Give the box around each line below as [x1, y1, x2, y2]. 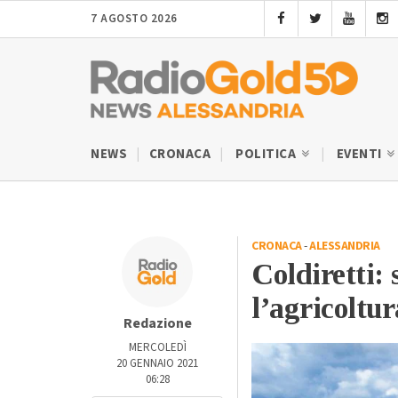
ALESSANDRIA [309, 236, 380, 255]
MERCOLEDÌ [128, 338, 187, 355]
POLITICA [235, 144, 299, 163]
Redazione [123, 313, 192, 333]
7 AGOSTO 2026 [91, 11, 178, 27]
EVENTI [336, 144, 385, 163]
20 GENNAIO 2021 [116, 354, 198, 371]
